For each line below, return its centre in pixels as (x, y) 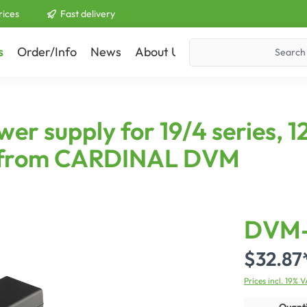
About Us (160, 52)
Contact (221, 52)
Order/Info (47, 52)
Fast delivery (88, 13)
